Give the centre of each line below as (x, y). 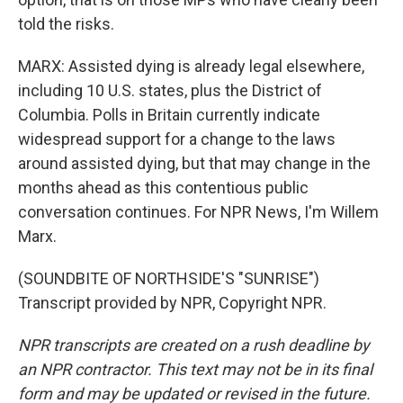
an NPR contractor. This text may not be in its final (195, 369)
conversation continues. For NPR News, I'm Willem (198, 212)
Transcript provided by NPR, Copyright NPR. (172, 303)
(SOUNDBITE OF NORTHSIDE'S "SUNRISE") (169, 278)
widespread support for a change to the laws (177, 139)
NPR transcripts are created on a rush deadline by (194, 345)
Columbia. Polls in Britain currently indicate (169, 115)
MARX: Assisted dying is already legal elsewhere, (191, 66)
